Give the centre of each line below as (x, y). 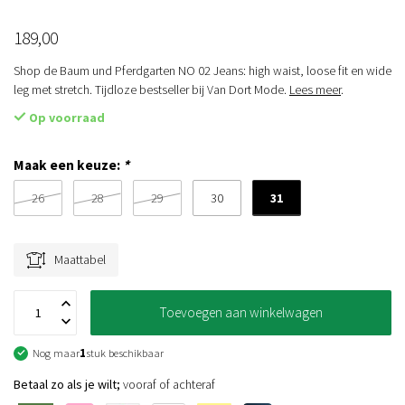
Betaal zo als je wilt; (67, 384)
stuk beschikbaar (125, 353)
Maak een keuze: (68, 165)
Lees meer (315, 89)
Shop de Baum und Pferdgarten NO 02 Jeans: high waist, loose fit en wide (202, 71)
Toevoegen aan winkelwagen (241, 312)
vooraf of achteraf (168, 384)
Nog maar (56, 353)
